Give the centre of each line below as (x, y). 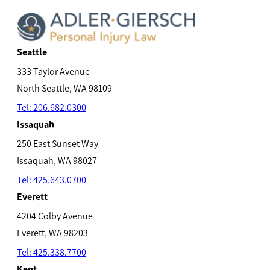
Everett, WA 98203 (52, 233)
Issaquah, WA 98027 (57, 161)
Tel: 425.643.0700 (52, 180)
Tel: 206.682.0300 (52, 108)
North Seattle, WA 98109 (64, 89)
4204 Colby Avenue (55, 216)
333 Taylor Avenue (53, 72)
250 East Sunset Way (58, 144)
